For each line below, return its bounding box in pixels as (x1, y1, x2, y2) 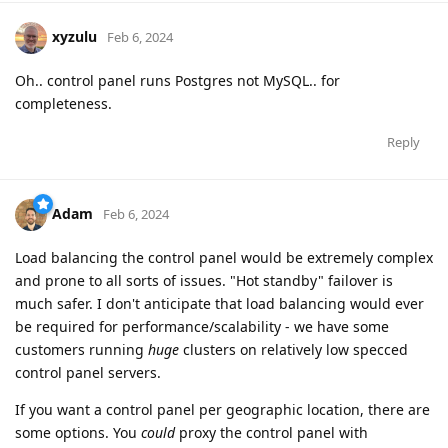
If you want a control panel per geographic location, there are (15, 400, 430, 420)
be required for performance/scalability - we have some (15, 317, 389, 337)
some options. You (15, 423, 141, 443)
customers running (15, 340, 148, 360)
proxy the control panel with (175, 423, 368, 443)
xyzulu (52, 27, 97, 47)
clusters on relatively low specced (179, 340, 408, 360)
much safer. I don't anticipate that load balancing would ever (15, 294, 424, 314)
